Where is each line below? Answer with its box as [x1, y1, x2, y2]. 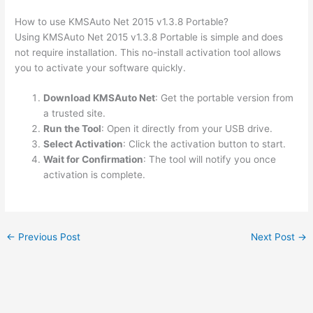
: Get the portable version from [155, 92, 294, 104]
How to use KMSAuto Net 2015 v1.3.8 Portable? [15, 15, 229, 27]
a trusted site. [43, 108, 106, 119]
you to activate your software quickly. [15, 61, 187, 73]
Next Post [250, 231, 298, 243]
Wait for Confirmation [43, 154, 144, 166]
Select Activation [43, 138, 124, 150]
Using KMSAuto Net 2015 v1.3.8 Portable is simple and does [15, 31, 284, 43]
